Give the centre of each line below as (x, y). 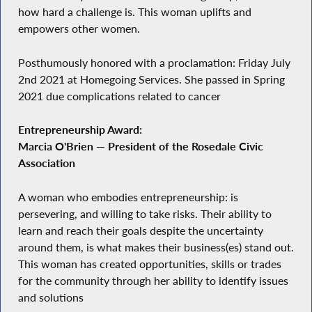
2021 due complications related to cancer (119, 96)
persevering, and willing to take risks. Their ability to (145, 214)
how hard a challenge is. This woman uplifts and (134, 12)
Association (46, 163)
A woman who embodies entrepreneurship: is (128, 197)
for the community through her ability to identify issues (153, 281)
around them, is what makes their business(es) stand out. (156, 248)
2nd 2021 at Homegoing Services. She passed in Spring (151, 79)
